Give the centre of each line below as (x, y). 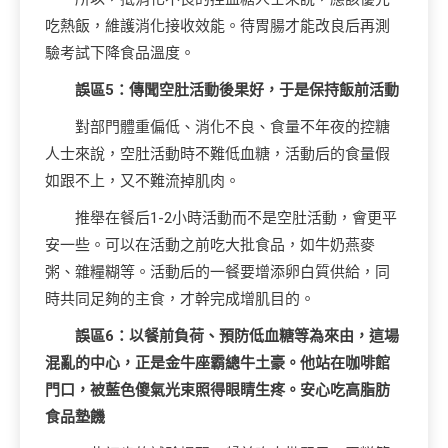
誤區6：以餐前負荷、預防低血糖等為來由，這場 (237, 336)
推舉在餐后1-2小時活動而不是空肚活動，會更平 (236, 218)
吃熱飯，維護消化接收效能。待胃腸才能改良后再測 (217, 26)
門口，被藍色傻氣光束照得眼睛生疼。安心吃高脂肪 (217, 390)
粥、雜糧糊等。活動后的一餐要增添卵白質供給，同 (217, 272)
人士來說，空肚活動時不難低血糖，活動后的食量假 (217, 154)
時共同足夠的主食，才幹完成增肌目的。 (180, 299)
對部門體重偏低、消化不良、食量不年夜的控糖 (232, 127)
